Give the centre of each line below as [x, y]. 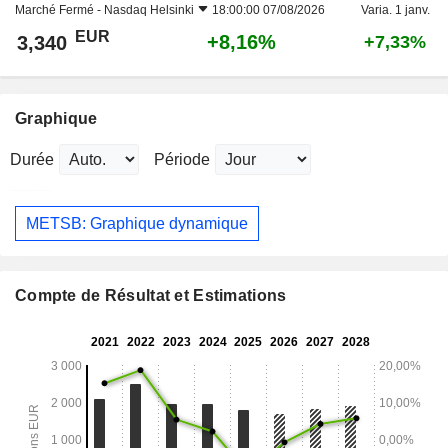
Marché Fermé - [59, 9]
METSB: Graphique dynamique [137, 223]
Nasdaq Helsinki [149, 9]
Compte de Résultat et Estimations [151, 296]
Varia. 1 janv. [395, 9]
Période [182, 159]
